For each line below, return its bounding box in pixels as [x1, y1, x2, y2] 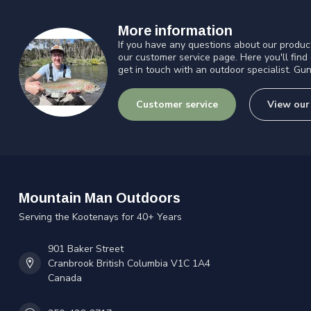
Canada [48, 271, 82, 285]
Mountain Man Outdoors [19, 190, 180, 205]
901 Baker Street [48, 242, 124, 255]
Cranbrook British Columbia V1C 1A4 [48, 256, 210, 270]
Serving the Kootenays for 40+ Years [19, 210, 182, 224]
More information [118, 23, 233, 39]
